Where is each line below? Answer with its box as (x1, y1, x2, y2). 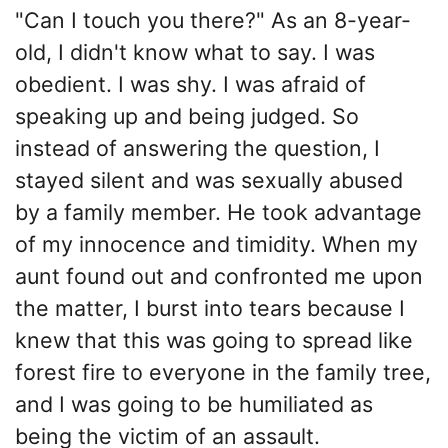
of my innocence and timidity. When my (15, 230, 418, 257)
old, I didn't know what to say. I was (15, 38, 375, 65)
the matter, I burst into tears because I (15, 294, 405, 321)
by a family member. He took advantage (15, 198, 422, 225)
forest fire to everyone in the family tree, (15, 358, 431, 385)
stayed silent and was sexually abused (15, 166, 403, 193)
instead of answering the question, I (15, 134, 380, 161)
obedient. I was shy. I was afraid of (15, 70, 366, 97)
